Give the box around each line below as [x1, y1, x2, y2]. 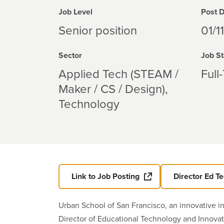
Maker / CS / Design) [58, 82, 165, 96]
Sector [58, 50, 82, 60]
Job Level [58, 7, 92, 17]
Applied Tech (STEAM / [58, 67, 178, 81]
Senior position [58, 23, 137, 38]
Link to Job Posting [71, 171, 139, 181]
